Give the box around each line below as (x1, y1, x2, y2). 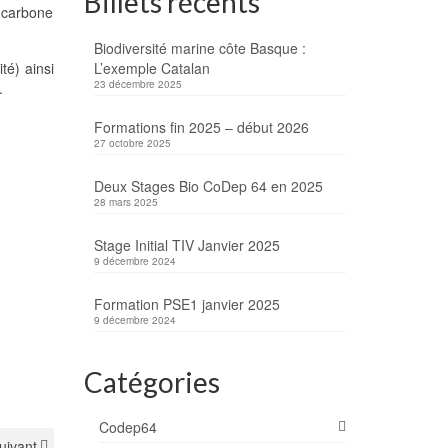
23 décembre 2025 (93, 77, 182, 92)
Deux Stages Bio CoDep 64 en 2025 (93, 176, 323, 197)
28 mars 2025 (93, 195, 158, 210)
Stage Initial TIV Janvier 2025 (93, 235, 280, 256)
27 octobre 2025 (93, 136, 171, 151)
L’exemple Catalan (93, 58, 210, 79)
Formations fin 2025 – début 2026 (93, 117, 309, 138)
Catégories (83, 365, 220, 400)
